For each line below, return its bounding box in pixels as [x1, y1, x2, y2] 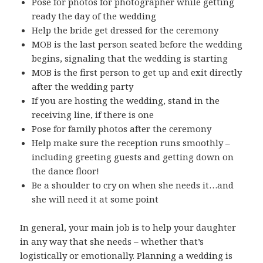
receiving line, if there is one [32, 108, 154, 120]
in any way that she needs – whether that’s [20, 235, 204, 247]
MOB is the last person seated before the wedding [32, 38, 243, 50]
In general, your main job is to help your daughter [20, 221, 237, 233]
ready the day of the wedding [32, 9, 157, 22]
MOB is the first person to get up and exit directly [32, 66, 242, 78]
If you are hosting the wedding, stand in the [32, 94, 220, 106]
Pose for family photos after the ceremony [32, 122, 212, 134]
